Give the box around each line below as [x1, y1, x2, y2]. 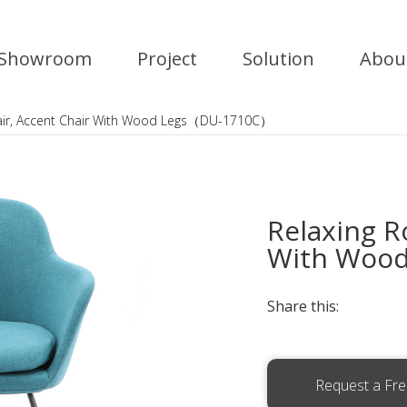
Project [137, 46, 197, 71]
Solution [243, 46, 314, 71]
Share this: [267, 296, 339, 316]
